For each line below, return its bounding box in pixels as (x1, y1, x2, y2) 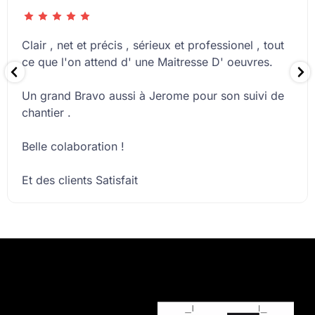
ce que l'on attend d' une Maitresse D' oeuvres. (22, 55, 273, 70)
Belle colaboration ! (22, 139, 124, 154)
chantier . (22, 105, 71, 120)
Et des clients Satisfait (22, 173, 138, 188)
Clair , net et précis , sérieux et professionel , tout (22, 38, 284, 53)
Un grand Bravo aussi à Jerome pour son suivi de (22, 89, 284, 103)
